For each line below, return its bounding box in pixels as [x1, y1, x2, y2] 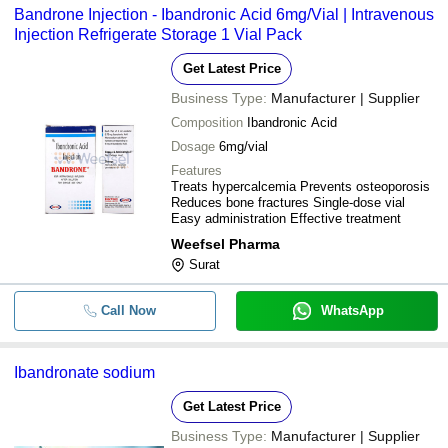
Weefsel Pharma [171, 236, 280, 252]
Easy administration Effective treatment [171, 211, 401, 226]
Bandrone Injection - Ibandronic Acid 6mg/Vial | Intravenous [14, 6, 434, 23]
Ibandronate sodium [14, 364, 155, 381]
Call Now [100, 303, 156, 318]
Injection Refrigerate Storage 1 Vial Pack [14, 26, 302, 43]
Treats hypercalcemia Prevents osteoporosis [171, 179, 430, 194]
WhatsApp [320, 303, 384, 318]
